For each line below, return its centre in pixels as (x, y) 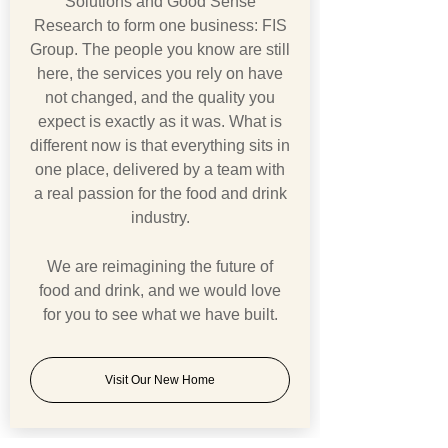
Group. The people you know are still (160, 50)
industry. (160, 218)
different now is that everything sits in (160, 146)
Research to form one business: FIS (160, 26)
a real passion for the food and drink (160, 194)
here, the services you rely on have (160, 74)
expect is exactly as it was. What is (160, 122)
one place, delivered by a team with (160, 170)
